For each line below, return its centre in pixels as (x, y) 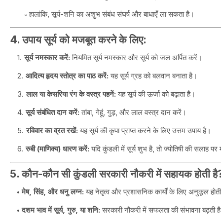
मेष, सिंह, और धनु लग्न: (53, 192)
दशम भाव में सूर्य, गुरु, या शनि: (61, 210)
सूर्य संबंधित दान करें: (53, 112)
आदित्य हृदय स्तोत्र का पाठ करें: (67, 75)
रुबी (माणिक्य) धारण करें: (57, 148)
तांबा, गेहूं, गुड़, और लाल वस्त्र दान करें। (133, 112)
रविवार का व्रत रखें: (52, 130)
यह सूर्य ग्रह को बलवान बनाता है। (153, 75)
